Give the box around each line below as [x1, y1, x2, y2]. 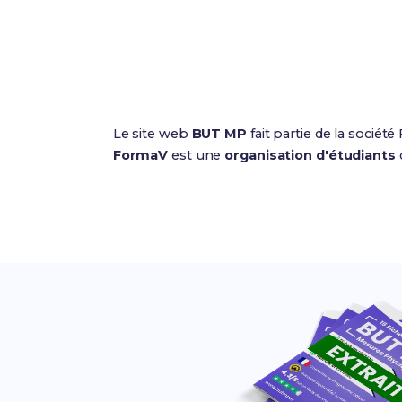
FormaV [112, 147, 169, 163]
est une [168, 147, 225, 163]
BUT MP [191, 126, 247, 142]
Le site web [112, 126, 192, 142]
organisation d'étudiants [224, 147, 396, 163]
